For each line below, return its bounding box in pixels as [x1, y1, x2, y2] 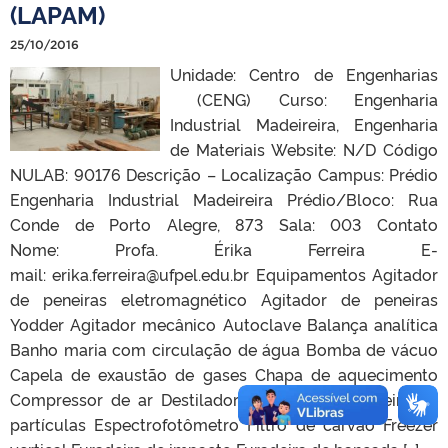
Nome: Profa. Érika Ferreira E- [10, 237, 438, 260]
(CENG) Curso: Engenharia [170, 87, 438, 110]
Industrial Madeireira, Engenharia [170, 112, 438, 135]
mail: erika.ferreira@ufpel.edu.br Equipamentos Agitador [10, 262, 438, 285]
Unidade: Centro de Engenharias [170, 62, 438, 85]
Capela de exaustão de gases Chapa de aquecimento [10, 362, 438, 385]
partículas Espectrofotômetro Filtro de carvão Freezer [10, 412, 438, 435]
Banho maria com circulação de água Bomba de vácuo [10, 337, 438, 360]
